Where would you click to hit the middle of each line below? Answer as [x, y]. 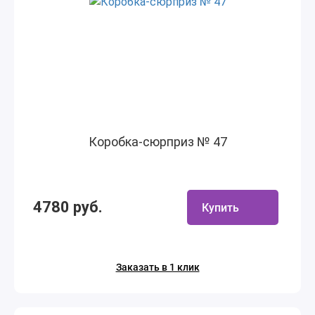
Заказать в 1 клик [157, 267]
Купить [220, 207]
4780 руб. [68, 207]
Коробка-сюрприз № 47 [157, 142]
